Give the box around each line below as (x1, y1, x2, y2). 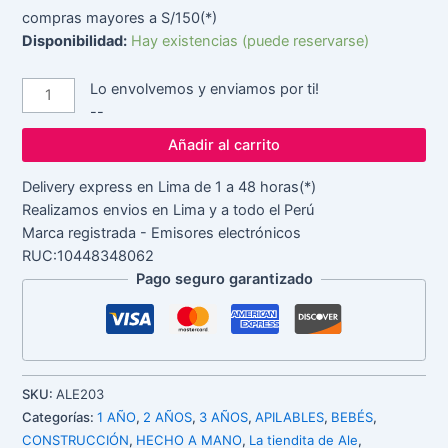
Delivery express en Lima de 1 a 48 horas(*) (22, 178, 317, 197)
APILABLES (255, 408, 325, 425)
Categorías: (22, 408, 98, 425)
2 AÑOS (143, 408, 193, 425)
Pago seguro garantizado (135, 270, 313, 289)
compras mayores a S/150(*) (22, 8, 218, 27)
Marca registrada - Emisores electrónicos (22, 224, 302, 243)
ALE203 (56, 385, 105, 402)
